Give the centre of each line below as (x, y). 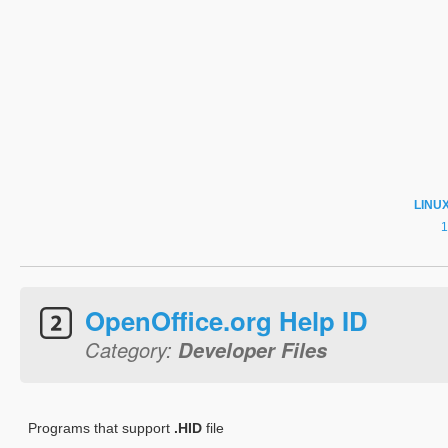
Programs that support (101, 428)
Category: (131, 349)
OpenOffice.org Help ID (226, 320)
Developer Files (252, 349)
